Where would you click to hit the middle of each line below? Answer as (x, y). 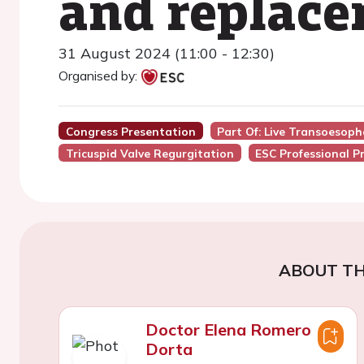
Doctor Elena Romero (228, 329)
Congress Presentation (130, 131)
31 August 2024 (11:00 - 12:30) (167, 53)
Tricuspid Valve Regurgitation (149, 153)
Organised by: (98, 76)
